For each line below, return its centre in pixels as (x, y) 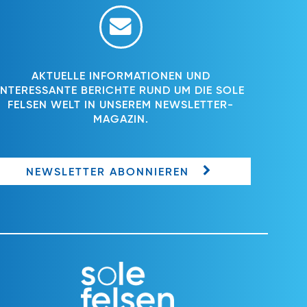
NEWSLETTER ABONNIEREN (108, 172)
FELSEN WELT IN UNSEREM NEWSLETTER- (121, 106)
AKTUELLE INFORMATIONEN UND (121, 77)
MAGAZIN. (121, 120)
